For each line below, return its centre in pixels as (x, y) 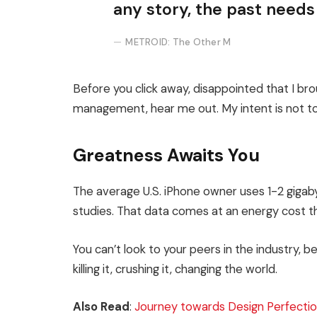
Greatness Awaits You (166, 156)
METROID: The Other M (178, 42)
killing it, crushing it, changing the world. (175, 269)
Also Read (101, 307)
